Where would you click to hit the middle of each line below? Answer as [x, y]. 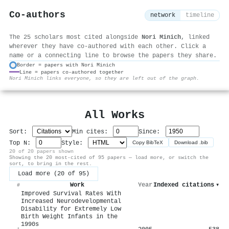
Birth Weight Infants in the [69, 216]
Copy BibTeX [148, 143]
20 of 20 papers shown [41, 151]
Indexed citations [184, 185]
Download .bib [191, 143]
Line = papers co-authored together [72, 72]
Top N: [22, 143]
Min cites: [92, 132]
